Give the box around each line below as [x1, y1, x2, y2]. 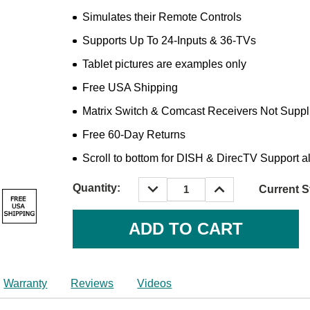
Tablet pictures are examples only [82, 57, 246, 70]
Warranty [3, 277, 48, 289]
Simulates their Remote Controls [82, 10, 241, 23]
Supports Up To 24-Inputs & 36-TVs [82, 34, 256, 46]
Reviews [71, 277, 114, 289]
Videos [137, 277, 172, 289]
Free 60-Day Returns [82, 128, 185, 140]
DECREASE [143, 178, 207, 190]
